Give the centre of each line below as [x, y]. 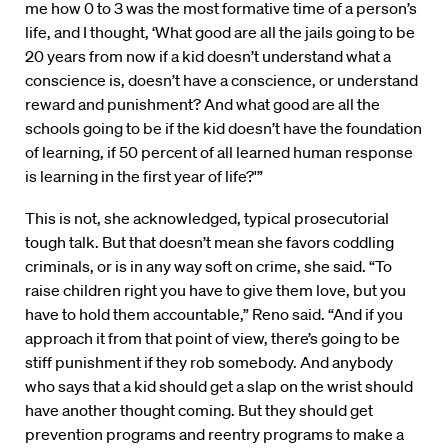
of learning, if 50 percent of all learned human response [219, 152]
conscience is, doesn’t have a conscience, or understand [221, 80]
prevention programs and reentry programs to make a [214, 434]
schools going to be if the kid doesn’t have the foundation [223, 128]
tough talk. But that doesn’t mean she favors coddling [209, 242]
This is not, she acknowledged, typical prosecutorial [207, 218]
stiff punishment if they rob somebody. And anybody [209, 362]
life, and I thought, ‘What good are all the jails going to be [220, 32]
